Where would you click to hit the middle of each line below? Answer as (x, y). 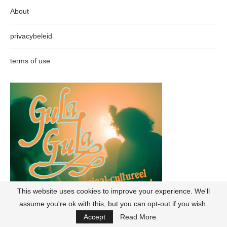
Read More (138, 217)
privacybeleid (31, 36)
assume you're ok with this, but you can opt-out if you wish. (113, 204)
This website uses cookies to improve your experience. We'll (113, 191)
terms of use (30, 61)
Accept (94, 217)
